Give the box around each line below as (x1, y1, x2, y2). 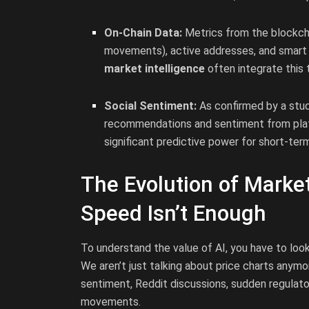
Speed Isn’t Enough (81, 200, 266, 226)
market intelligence (104, 61, 206, 75)
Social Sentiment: (104, 99, 197, 112)
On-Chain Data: (104, 26, 183, 39)
